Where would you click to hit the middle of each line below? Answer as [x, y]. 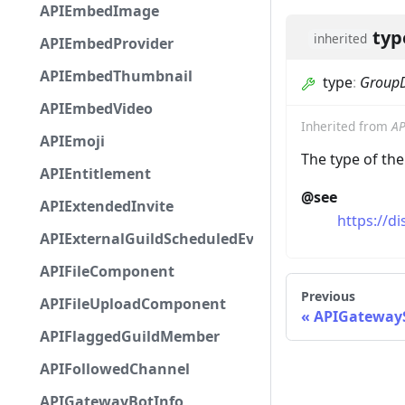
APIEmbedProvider [107, 43]
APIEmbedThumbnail [116, 76]
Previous [328, 297]
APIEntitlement [95, 174]
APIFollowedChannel [115, 369]
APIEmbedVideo [96, 108]
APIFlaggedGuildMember [130, 336]
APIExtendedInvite [107, 206]
